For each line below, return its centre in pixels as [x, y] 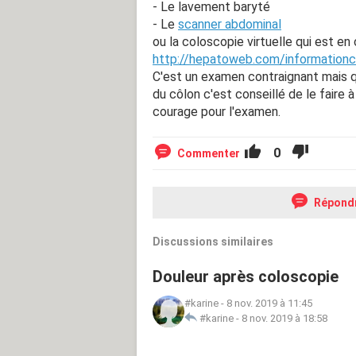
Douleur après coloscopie [246, 276]
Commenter [209, 153]
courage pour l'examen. [217, 111]
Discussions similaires [213, 241]
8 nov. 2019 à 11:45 [269, 303]
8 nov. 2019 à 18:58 [284, 318]
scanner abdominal [230, 24]
